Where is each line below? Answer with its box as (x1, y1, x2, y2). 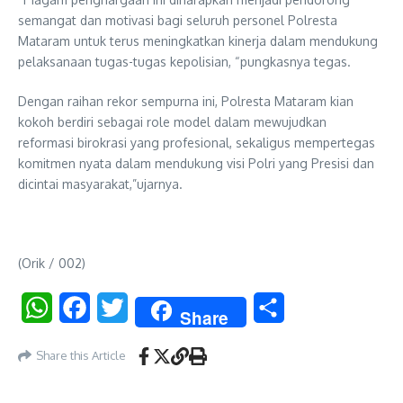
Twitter (128, 298, 175, 317)
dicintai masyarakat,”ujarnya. (18, 175, 183, 192)
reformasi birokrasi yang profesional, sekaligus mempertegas (18, 134, 375, 150)
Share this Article (36, 348, 126, 363)
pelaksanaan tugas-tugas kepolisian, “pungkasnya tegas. (18, 53, 351, 69)
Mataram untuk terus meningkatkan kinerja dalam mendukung (18, 32, 378, 49)
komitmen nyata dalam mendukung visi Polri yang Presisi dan (18, 155, 374, 171)
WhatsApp (52, 298, 120, 317)
